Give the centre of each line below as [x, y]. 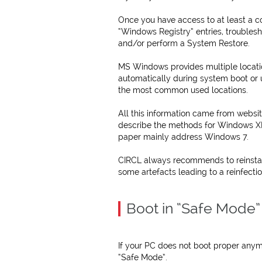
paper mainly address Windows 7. [183, 137]
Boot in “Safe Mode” [193, 208]
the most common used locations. [183, 90]
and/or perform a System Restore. [184, 43]
